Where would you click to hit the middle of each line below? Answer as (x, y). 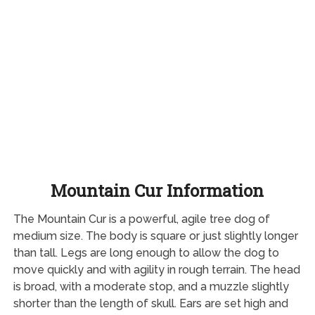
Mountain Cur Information (157, 190)
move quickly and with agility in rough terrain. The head (156, 269)
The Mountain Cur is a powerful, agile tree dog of (141, 219)
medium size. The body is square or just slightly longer (155, 236)
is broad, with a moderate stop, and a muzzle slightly (151, 286)
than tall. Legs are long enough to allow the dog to (146, 252)
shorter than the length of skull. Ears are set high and (150, 303)
